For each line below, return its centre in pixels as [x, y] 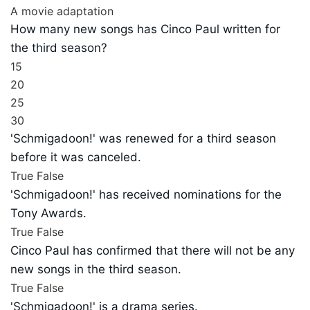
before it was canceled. [76, 157]
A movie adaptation [62, 11]
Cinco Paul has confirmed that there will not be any [153, 251]
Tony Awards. [48, 213]
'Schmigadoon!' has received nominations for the [146, 195]
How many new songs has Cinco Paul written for [145, 29]
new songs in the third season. [96, 270]
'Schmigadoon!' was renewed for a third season [143, 139]
